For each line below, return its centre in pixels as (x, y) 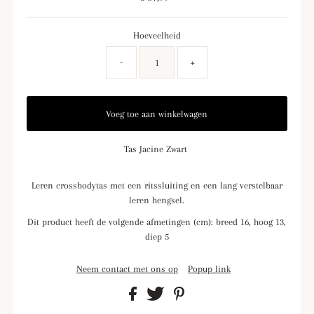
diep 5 (157, 237)
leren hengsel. (157, 200)
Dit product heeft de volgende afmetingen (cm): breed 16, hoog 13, (157, 222)
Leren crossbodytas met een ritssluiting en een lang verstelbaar (157, 186)
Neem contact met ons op (127, 269)
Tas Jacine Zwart (157, 149)
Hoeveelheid (157, 36)
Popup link (209, 269)
